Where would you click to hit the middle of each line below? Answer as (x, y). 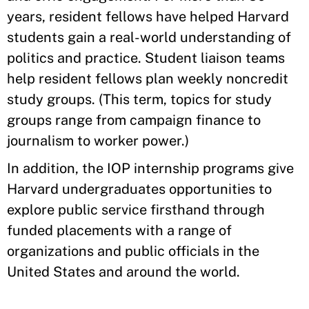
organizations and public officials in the (133, 251)
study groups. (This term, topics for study (139, 99)
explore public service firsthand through (136, 209)
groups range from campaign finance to (134, 120)
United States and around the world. (123, 271)
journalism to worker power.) (100, 140)
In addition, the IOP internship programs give (150, 168)
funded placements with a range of (119, 230)
